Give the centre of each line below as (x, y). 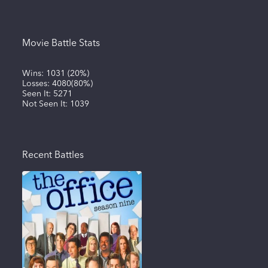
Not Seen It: (46, 104)
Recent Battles (53, 155)
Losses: (37, 83)
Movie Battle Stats (61, 43)
